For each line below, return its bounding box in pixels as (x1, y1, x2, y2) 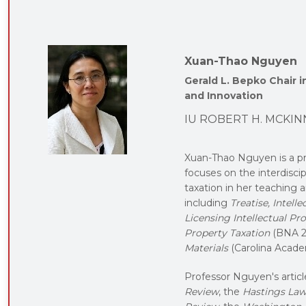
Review (184, 285, 219, 298)
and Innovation (184, 89, 263, 102)
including (184, 196, 230, 209)
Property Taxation (184, 226, 270, 239)
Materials (184, 241, 228, 254)
